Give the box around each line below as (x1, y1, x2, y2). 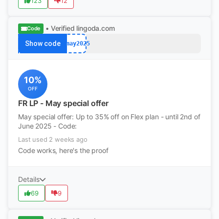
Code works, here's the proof (18, 146, 109, 154)
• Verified (45, 24, 75, 32)
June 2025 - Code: (18, 122, 77, 130)
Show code (24, 40, 61, 47)
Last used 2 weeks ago (18, 135, 88, 143)
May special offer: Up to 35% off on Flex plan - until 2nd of (18, 112, 200, 121)
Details (18, 175, 40, 183)
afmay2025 (59, 40, 90, 47)
